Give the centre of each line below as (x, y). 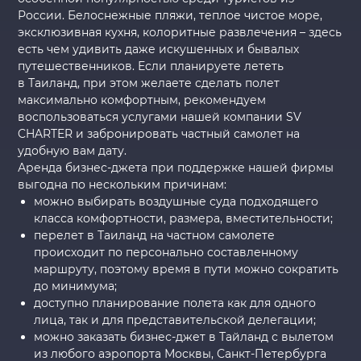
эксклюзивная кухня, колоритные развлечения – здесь (180, 33)
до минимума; (76, 286)
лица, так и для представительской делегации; (175, 320)
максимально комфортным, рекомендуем (142, 100)
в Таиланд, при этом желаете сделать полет (149, 83)
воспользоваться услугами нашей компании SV (160, 117)
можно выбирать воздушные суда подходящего (176, 202)
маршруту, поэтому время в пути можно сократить (187, 270)
